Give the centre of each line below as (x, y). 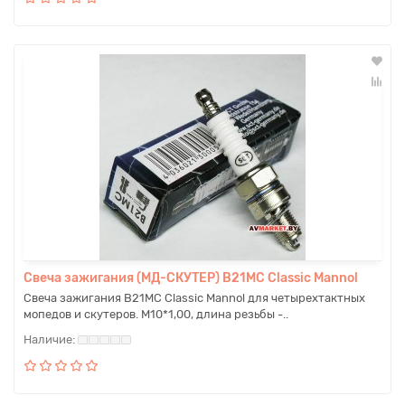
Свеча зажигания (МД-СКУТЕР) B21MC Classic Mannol (191, 278)
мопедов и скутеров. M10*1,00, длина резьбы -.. (156, 314)
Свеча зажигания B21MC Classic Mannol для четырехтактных (194, 298)
